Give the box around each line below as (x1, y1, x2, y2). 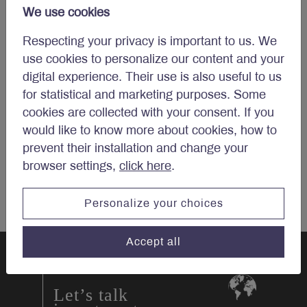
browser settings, (23, 159, 119, 173)
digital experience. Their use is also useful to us (23, 70, 282, 84)
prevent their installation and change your (23, 141, 248, 155)
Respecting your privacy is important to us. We (23, 34, 277, 48)
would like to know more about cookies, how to (23, 123, 277, 137)
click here (119, 159, 171, 173)
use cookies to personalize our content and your (23, 52, 284, 66)
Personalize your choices (84, 197, 223, 209)
